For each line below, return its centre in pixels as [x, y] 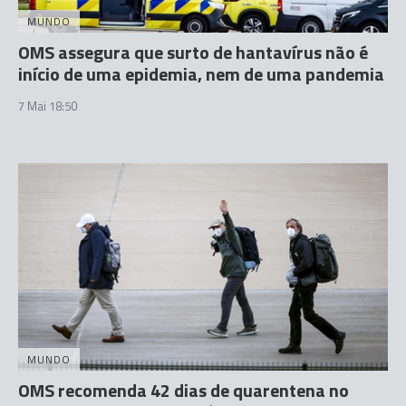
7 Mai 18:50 [48, 106]
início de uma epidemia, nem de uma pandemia [201, 73]
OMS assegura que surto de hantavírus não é [193, 52]
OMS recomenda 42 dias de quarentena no [184, 390]
